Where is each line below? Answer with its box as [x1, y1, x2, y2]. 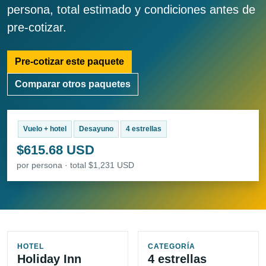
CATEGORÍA [148, 242, 195, 251]
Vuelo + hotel [23, 125, 66, 134]
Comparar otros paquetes [15, 79, 131, 90]
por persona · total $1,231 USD [17, 160, 134, 170]
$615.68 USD [17, 142, 94, 158]
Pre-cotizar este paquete [15, 56, 124, 67]
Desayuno [78, 125, 113, 134]
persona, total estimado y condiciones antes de [7, 3, 255, 17]
